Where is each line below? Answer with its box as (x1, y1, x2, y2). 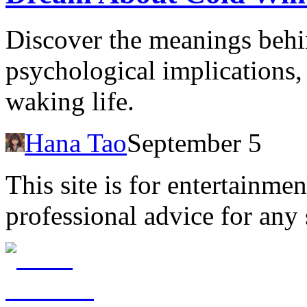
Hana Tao (25, 127, 127, 158)
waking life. (5, 86, 134, 116)
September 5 (127, 127, 262, 158)
